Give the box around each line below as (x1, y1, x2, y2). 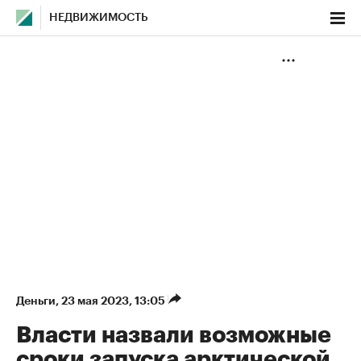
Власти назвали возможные (16, 324, 331, 346)
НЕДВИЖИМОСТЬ (49, 12, 148, 23)
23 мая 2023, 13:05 (61, 295, 168, 306)
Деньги (16, 295, 56, 306)
